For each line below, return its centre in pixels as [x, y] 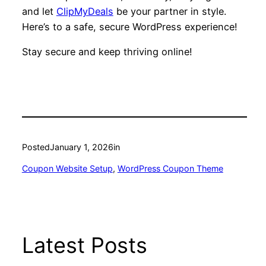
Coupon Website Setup [67, 168]
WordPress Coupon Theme [170, 168]
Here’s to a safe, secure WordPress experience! [129, 26]
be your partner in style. [170, 11]
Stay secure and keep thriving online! [107, 51]
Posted [36, 147]
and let [39, 11]
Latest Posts [84, 246]
